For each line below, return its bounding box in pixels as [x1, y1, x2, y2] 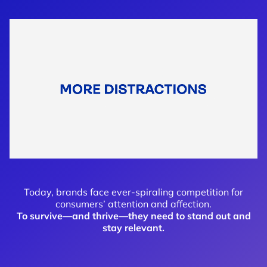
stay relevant [103, 222, 162, 234]
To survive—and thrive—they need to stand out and [16, 210, 251, 222]
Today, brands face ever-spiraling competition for [24, 186, 243, 198]
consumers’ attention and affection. [55, 198, 212, 210]
